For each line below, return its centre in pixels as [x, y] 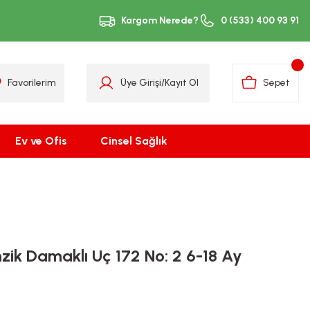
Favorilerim [32, 83]
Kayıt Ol [182, 83]
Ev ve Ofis [41, 141]
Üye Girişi [141, 83]
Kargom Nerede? [160, 20]
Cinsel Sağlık [134, 141]
